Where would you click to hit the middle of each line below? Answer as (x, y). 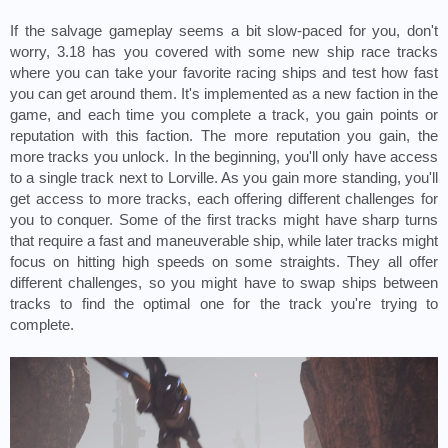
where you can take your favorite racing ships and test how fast (224, 73)
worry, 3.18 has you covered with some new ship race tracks (224, 52)
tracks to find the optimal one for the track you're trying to (224, 304)
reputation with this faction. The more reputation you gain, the (224, 136)
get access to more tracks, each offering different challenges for (224, 199)
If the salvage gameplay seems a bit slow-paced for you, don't (224, 31)
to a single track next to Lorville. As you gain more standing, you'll (224, 178)
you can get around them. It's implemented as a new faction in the (224, 94)
